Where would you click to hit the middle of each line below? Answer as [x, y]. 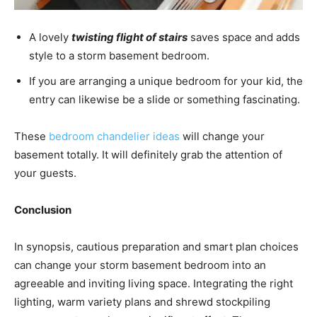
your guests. [48, 173]
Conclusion [43, 210]
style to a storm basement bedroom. [121, 56]
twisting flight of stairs [129, 38]
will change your [222, 137]
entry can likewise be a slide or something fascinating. [166, 100]
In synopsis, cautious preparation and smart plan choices [156, 247]
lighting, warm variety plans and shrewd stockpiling [142, 302]
